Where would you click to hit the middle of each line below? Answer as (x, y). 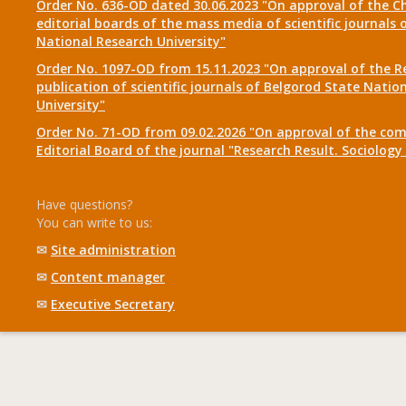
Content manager (108, 277)
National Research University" (131, 41)
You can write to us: (94, 222)
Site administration (113, 250)
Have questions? (84, 204)
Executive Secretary (113, 304)
